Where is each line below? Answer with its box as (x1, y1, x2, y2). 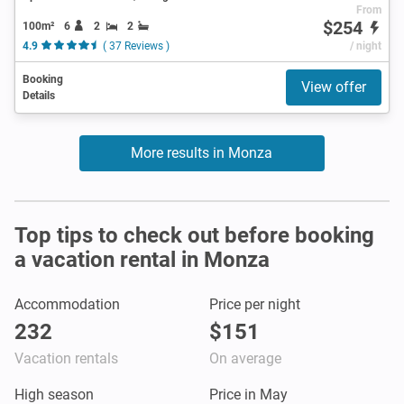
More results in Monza (131, 143, 273, 161)
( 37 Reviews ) (102, 39, 170, 52)
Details (23, 88, 55, 102)
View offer (301, 78, 366, 96)
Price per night (209, 295, 300, 313)
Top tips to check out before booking (14, 222, 374, 248)
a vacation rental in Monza (14, 246, 270, 272)
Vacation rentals (14, 349, 118, 367)
